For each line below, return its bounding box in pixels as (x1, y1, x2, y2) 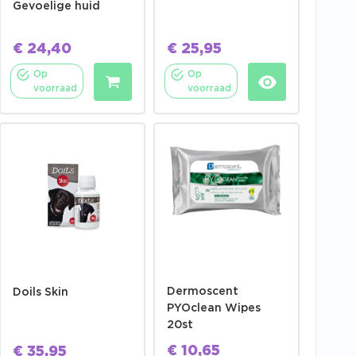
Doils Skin (13, 287, 68, 299)
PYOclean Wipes (167, 303, 261, 315)
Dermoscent (167, 286, 238, 298)
